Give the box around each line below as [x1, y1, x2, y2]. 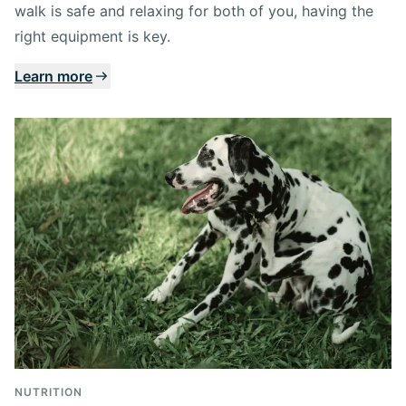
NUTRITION [14, 384, 82, 399]
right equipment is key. [14, 26, 170, 45]
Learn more [14, 66, 92, 85]
